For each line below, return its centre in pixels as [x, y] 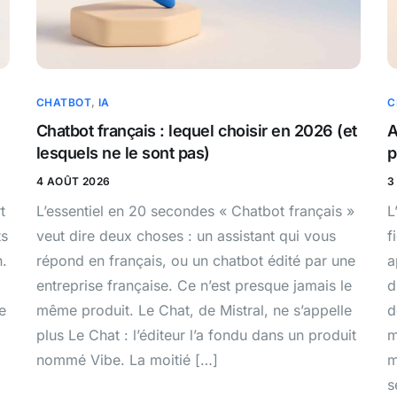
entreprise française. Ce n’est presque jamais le [194, 285]
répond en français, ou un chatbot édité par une [195, 260]
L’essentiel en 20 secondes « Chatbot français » [195, 210]
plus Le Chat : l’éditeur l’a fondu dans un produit [196, 335]
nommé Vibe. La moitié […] [127, 359]
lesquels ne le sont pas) [123, 152]
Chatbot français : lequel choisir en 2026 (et [196, 130]
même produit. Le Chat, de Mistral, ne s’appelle [194, 310]
